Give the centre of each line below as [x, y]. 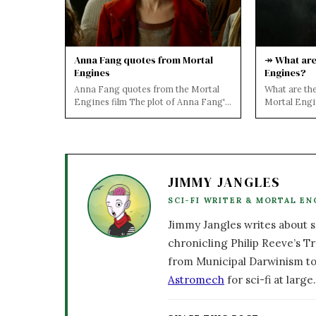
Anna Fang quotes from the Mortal [147, 89]
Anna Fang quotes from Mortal [144, 60]
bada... [88, 127]
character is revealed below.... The [144, 114]
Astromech [196, 279]
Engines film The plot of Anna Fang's [152, 101]
